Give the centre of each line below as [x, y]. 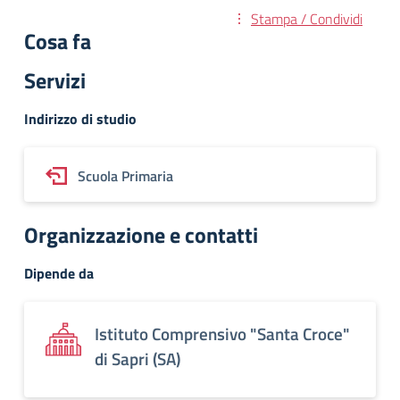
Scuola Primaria [125, 176]
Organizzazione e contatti [141, 235]
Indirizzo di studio [80, 119]
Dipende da [59, 273]
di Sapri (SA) [137, 358]
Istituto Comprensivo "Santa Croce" [222, 333]
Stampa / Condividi [307, 19]
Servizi [55, 80]
